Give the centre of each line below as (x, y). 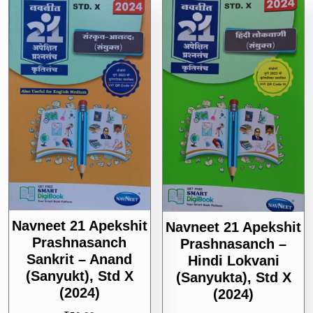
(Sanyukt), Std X (79, 276)
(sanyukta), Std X (233, 278)
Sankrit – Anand (80, 259)
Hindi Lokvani (233, 261)
